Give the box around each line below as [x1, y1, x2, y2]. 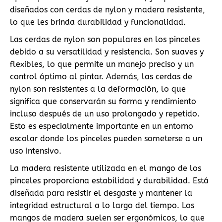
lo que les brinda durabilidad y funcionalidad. [10, 17, 186, 27]
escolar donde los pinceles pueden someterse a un [10, 134, 202, 143]
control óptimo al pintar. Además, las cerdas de [10, 72, 192, 81]
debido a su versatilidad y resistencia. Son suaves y [10, 47, 204, 56]
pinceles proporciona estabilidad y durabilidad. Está [10, 176, 209, 185]
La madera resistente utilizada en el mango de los [10, 164, 201, 173]
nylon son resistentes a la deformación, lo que [10, 84, 186, 94]
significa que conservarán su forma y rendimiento [10, 97, 196, 106]
